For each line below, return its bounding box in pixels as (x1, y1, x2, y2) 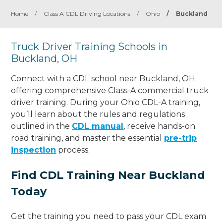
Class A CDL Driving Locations (44, 10, 131, 17)
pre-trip (164, 133, 197, 143)
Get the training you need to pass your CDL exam (11, 211, 207, 221)
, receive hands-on (123, 121, 196, 131)
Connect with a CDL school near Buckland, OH (11, 73, 196, 83)
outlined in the (11, 121, 72, 131)
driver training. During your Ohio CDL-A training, (11, 97, 201, 107)
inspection (11, 145, 56, 155)
